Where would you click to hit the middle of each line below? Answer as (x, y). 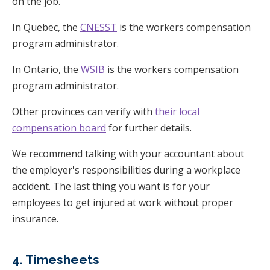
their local (177, 111)
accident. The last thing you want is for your (111, 186)
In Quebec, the (46, 27)
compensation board (59, 127)
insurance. (35, 218)
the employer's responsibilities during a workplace (126, 170)
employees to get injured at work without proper (123, 202)
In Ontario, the (46, 69)
